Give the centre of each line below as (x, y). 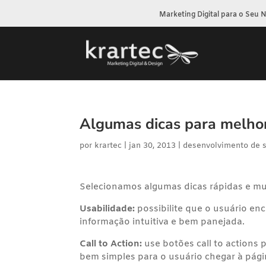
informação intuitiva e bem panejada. (162, 222)
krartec (108, 146)
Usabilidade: (107, 209)
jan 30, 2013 (153, 146)
